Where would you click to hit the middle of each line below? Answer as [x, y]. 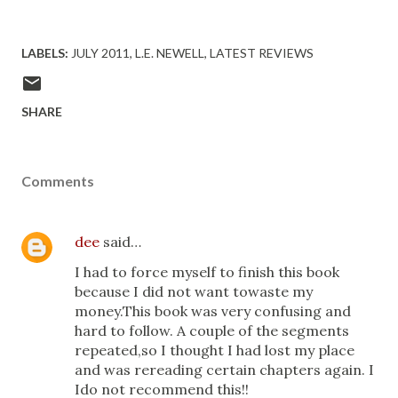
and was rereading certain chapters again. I [224, 370]
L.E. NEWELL [170, 53]
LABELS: [45, 53]
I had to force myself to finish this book [207, 272]
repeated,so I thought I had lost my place [215, 350]
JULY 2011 [100, 53]
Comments [58, 181]
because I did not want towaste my [194, 291]
